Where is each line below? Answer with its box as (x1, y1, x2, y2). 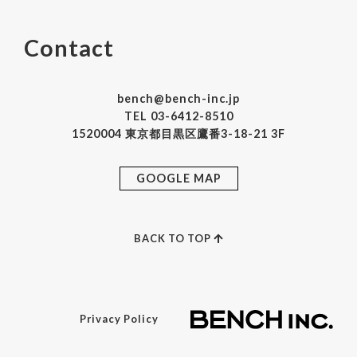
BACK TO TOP (134, 232, 214, 245)
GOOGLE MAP (135, 171, 222, 186)
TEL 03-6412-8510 (124, 109, 233, 124)
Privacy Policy (79, 312, 159, 326)
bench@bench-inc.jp (117, 92, 240, 106)
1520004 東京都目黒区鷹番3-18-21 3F (72, 127, 285, 141)
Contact (24, 34, 114, 62)
